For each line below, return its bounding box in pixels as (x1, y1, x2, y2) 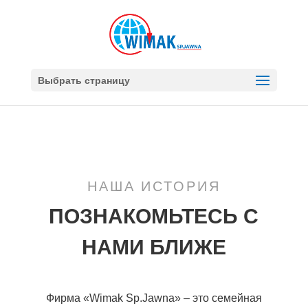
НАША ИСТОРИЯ (87, 177, 221, 195)
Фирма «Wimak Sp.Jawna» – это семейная (45, 292, 262, 304)
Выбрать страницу (37, 74, 130, 87)
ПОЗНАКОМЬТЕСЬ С (49, 201, 259, 230)
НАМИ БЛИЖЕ (81, 232, 226, 261)
